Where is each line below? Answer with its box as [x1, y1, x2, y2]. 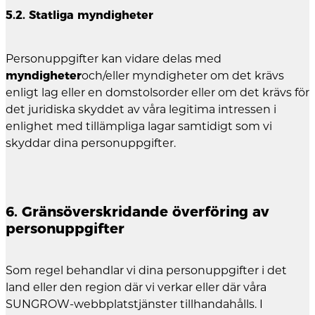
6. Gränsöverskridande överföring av [6, 203, 269, 221]
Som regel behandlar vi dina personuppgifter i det [6, 263, 287, 277]
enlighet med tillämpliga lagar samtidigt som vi [6, 119, 272, 133]
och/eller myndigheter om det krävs [82, 68, 284, 82]
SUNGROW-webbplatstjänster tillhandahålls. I [6, 297, 263, 311]
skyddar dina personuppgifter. [6, 136, 176, 150]
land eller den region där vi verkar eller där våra [6, 280, 266, 294]
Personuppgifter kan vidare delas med [6, 51, 221, 65]
